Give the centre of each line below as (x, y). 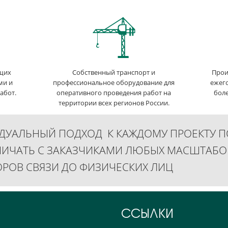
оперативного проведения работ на (114, 92)
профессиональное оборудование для (114, 82)
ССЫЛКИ (148, 213)
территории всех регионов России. (114, 103)
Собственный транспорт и (114, 72)
